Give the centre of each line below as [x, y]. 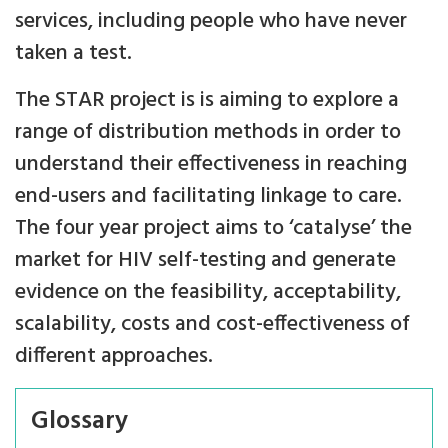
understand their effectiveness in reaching [211, 165]
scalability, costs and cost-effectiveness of [212, 325]
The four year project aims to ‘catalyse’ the [213, 229]
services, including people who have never [211, 22]
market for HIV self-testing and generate [205, 261]
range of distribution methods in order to [208, 133]
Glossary [79, 422]
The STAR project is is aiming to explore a [207, 101]
